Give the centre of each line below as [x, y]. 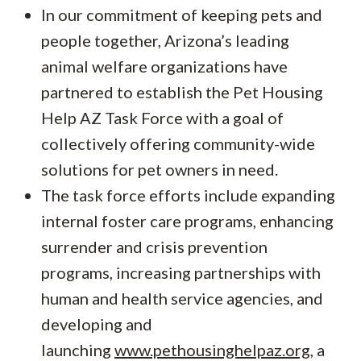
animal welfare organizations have [164, 66]
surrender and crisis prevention [154, 247]
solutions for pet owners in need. [160, 169]
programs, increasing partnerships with [181, 272]
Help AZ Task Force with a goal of [162, 118]
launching [78, 350]
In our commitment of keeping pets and [182, 15]
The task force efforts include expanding [188, 195]
